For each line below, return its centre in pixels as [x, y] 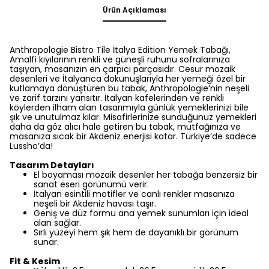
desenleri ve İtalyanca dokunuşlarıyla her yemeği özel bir [128, 79]
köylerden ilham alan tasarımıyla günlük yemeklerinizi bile [129, 107]
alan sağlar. [57, 223]
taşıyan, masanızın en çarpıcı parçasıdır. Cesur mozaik [122, 69]
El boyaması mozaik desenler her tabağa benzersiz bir [146, 175]
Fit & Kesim [35, 261]
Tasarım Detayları [52, 165]
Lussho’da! [31, 146]
